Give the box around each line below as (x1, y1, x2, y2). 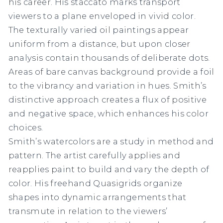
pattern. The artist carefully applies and (8, 150, 181, 160)
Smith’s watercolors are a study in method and (8, 136, 214, 146)
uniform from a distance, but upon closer (8, 38, 191, 49)
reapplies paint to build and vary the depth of (8, 164, 210, 174)
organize (143, 178, 183, 188)
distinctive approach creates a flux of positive (8, 94, 207, 105)
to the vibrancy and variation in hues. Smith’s (8, 80, 207, 91)
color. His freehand (8, 178, 94, 188)
